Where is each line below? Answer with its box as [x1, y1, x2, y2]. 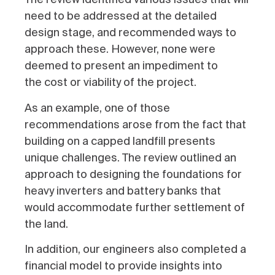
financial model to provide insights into [25, 258, 222, 273]
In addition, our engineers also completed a [25, 241, 246, 257]
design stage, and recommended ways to [25, 25, 236, 41]
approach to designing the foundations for [25, 166, 242, 182]
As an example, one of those [25, 100, 170, 115]
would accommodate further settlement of [25, 199, 245, 215]
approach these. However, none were [25, 42, 215, 57]
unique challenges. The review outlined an [25, 150, 236, 165]
